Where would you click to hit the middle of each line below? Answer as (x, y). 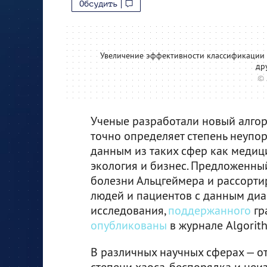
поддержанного (209, 210)
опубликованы (129, 225)
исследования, (129, 210)
